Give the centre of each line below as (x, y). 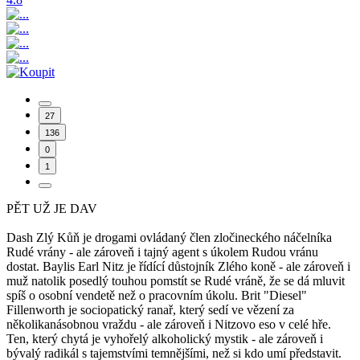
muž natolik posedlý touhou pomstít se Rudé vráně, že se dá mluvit (176, 281)
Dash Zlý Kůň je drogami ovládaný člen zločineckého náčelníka (169, 238)
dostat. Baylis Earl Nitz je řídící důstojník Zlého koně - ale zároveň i (178, 267)
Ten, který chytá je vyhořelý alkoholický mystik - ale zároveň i (165, 339)
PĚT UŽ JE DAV (52, 209)
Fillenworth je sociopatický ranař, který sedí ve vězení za (150, 310)
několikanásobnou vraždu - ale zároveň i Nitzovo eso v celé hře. (169, 325)
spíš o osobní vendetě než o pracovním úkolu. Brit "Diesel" (157, 296)
